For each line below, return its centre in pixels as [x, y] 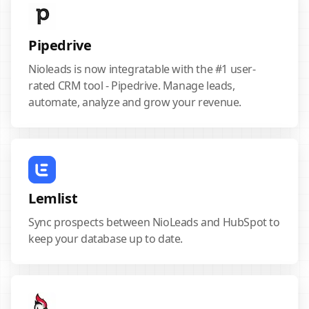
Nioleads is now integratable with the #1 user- [142, 69]
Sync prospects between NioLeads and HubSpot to [154, 222]
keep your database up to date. [106, 239]
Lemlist [53, 198]
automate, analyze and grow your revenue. [135, 102]
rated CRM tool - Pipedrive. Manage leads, [132, 86]
